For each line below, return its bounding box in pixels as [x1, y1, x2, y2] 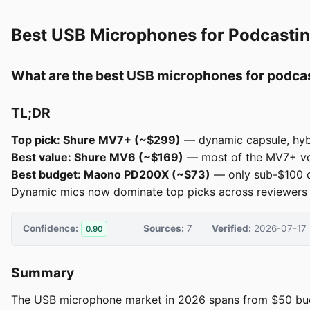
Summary [11, 264, 74, 282]
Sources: [143, 222, 184, 234]
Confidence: [23, 222, 78, 234]
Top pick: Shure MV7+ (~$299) [11, 133, 181, 147]
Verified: [211, 222, 251, 234]
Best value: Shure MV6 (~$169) [11, 150, 183, 164]
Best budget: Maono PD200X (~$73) [11, 167, 210, 181]
